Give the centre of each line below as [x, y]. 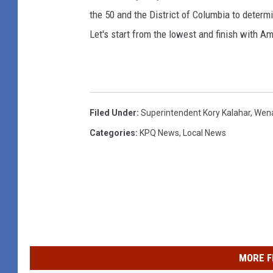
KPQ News [159, 133]
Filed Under [113, 113]
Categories [112, 133]
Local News [204, 133]
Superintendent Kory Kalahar [196, 113]
